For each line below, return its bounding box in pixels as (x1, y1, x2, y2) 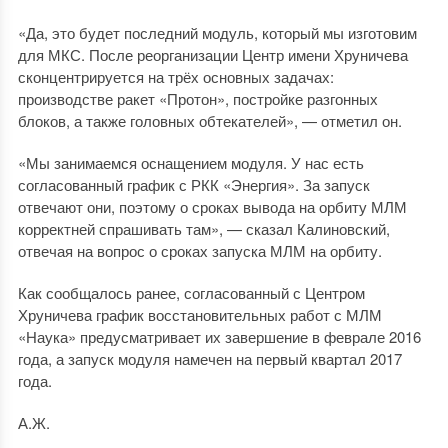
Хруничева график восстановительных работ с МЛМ (17, 304, 382, 325)
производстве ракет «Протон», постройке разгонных (17, 88, 378, 109)
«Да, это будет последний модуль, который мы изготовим (17, 22, 417, 43)
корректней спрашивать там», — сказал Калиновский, (17, 218, 390, 239)
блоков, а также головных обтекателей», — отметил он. (17, 110, 402, 131)
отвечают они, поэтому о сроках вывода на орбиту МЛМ (17, 196, 407, 217)
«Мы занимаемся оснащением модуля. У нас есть (17, 152, 364, 173)
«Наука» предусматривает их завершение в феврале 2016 (17, 326, 421, 347)
